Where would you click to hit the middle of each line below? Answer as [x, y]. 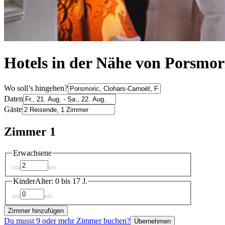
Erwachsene [32, 153]
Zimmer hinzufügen [36, 210]
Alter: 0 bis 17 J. [61, 181]
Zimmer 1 [30, 131]
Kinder [24, 181]
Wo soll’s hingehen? [36, 88]
